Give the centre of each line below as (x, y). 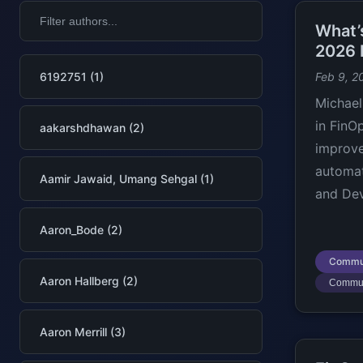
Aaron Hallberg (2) (89, 281)
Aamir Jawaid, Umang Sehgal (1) (127, 179)
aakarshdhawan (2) (92, 128)
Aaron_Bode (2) (81, 230)
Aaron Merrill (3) (83, 332)
